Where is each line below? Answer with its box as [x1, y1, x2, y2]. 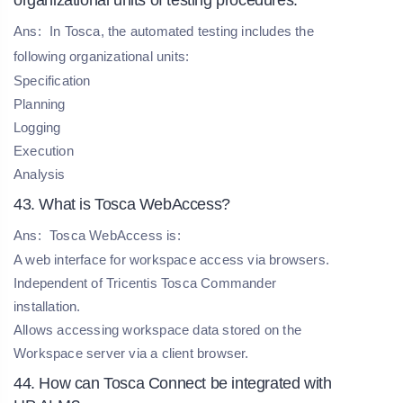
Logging [13, 119, 61, 135]
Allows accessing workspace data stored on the [13, 321, 302, 337]
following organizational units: [13, 48, 190, 64]
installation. [13, 298, 81, 314]
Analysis [13, 166, 66, 182]
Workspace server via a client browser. [13, 345, 249, 361]
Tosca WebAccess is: [45, 227, 181, 243]
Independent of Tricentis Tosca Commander [13, 274, 276, 291]
